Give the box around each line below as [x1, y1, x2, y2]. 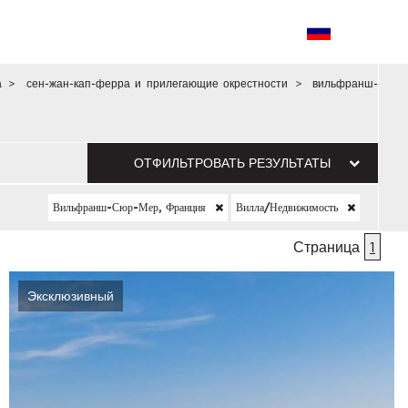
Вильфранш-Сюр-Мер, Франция [53, 202, 209, 213]
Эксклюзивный [26, 289, 114, 303]
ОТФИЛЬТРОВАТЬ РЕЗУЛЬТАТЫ [134, 156, 331, 170]
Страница [293, 239, 364, 255]
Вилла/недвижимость [236, 202, 342, 213]
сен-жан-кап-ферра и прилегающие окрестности [25, 77, 289, 89]
